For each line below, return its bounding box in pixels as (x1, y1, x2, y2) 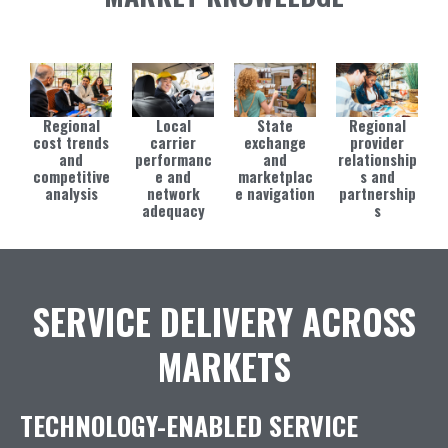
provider (350, 132, 404, 154)
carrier (150, 132, 196, 154)
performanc (134, 149, 212, 171)
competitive (32, 166, 110, 188)
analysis (44, 183, 98, 205)
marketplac (237, 166, 313, 188)
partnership (338, 183, 416, 205)
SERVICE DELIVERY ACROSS (32, 295, 416, 348)
